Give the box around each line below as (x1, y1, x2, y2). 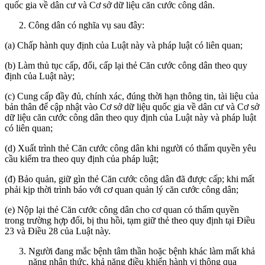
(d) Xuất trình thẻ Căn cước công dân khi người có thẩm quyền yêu (5, 143, 256, 153)
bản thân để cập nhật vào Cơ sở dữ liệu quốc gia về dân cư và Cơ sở (5, 101, 259, 112)
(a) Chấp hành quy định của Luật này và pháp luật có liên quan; (5, 40, 243, 50)
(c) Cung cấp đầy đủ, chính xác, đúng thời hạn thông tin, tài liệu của (5, 91, 258, 101)
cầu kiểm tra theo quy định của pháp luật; (5, 153, 159, 164)
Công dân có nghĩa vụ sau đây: (28, 20, 144, 30)
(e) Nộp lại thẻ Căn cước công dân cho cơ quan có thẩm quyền (5, 204, 239, 215)
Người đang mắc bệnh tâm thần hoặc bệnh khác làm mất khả (28, 245, 255, 256)
